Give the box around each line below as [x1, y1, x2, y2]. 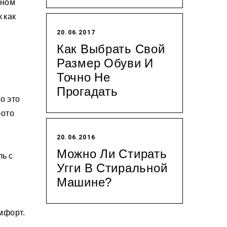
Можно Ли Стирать [57, 146, 167, 161]
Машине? [57, 175, 112, 189]
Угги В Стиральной [57, 161, 168, 175]
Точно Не [57, 70, 110, 84]
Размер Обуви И [57, 56, 154, 70]
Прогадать [57, 84, 118, 98]
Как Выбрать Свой [57, 42, 165, 56]
